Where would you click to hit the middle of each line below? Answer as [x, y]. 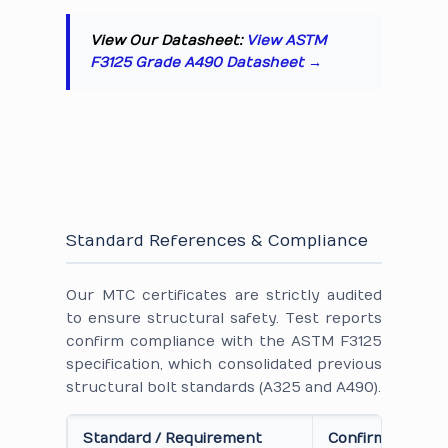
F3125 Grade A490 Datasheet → [206, 62]
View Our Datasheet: [168, 40]
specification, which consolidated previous [224, 364]
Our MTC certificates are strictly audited [224, 295]
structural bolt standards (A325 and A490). [223, 387]
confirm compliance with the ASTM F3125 [224, 341]
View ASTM [286, 40]
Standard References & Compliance [217, 241]
